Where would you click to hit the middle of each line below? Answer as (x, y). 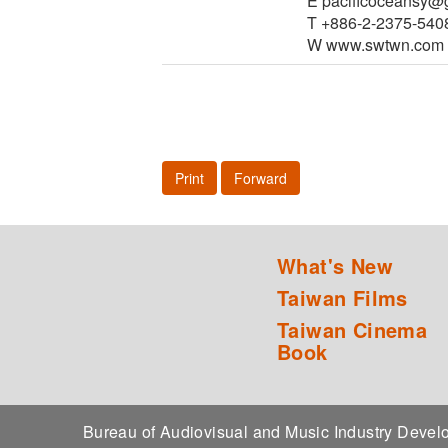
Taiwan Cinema (352, 330)
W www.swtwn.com (375, 45)
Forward (260, 178)
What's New (335, 266)
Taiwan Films (342, 298)
